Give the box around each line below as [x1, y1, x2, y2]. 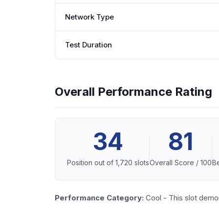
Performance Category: [55, 193, 144, 202]
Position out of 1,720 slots [67, 158, 149, 167]
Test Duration [65, 40, 112, 49]
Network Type [65, 12, 114, 22]
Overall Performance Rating [55, 85, 212, 99]
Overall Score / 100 [150, 158, 212, 167]
